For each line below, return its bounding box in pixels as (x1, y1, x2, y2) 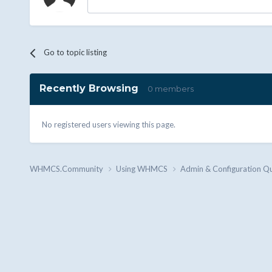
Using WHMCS (115, 164, 169, 174)
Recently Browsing (39, 83, 148, 95)
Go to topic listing (43, 47, 107, 58)
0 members (147, 84, 194, 94)
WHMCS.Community (29, 164, 105, 174)
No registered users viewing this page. (41, 120, 175, 130)
